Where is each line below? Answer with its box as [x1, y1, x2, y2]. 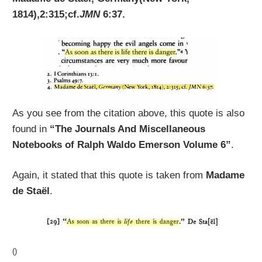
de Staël [12, 185, 50, 197]
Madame [206, 170, 245, 181]
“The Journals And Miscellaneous [50, 123, 206, 135]
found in [12, 123, 50, 135]
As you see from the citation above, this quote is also [12, 107, 245, 119]
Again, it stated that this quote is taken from [12, 170, 206, 181]
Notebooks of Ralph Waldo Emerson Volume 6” [12, 139, 232, 150]
